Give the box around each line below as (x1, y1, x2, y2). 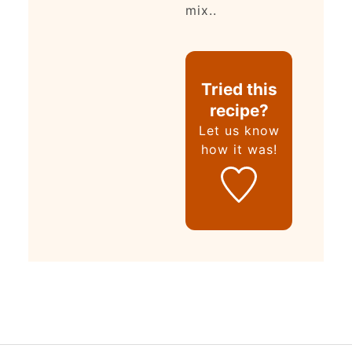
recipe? (209, 101, 269, 121)
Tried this (200, 79, 277, 100)
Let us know (198, 123, 280, 139)
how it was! (200, 141, 277, 158)
